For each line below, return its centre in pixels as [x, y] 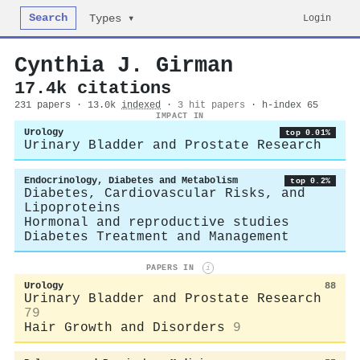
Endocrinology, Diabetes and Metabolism [131, 181]
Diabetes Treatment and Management [157, 237]
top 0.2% [310, 181]
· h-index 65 [284, 105]
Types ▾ [112, 19]
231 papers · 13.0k [68, 105]
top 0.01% [308, 133]
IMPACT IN [180, 116]
